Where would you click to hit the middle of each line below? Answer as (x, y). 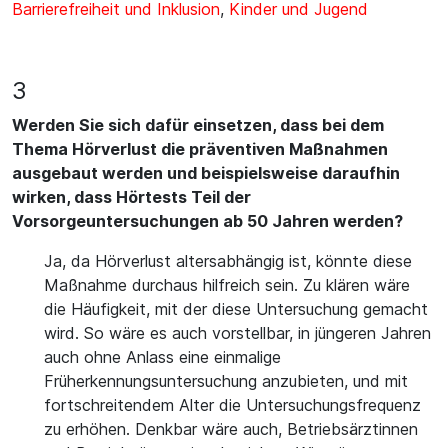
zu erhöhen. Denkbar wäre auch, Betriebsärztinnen (231, 429)
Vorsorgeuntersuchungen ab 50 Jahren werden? (207, 221)
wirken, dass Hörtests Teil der (131, 197)
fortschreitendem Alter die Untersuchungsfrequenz (232, 405)
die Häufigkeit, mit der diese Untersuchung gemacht (236, 309)
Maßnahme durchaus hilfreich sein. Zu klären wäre (227, 285)
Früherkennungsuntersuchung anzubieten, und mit (226, 381)
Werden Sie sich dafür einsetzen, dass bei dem (198, 125)
